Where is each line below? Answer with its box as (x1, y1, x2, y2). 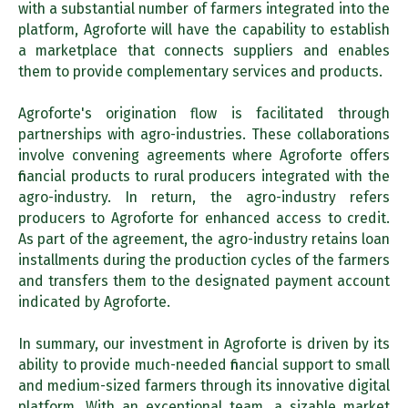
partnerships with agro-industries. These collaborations (18, 125, 390, 143)
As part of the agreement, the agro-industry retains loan (18, 229, 390, 248)
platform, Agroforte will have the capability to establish (18, 20, 390, 38)
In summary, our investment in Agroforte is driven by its (18, 334, 390, 352)
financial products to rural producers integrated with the (18, 167, 390, 185)
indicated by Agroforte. (18, 292, 170, 311)
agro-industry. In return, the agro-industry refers (18, 188, 390, 206)
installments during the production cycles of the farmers (18, 250, 390, 269)
